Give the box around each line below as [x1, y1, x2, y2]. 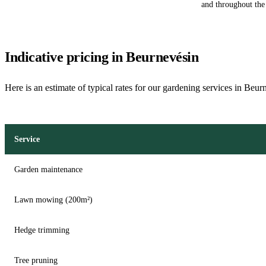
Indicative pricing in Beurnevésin [5, 49, 199, 65]
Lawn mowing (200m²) [14, 195, 93, 205]
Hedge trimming [14, 225, 69, 235]
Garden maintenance [14, 164, 83, 175]
